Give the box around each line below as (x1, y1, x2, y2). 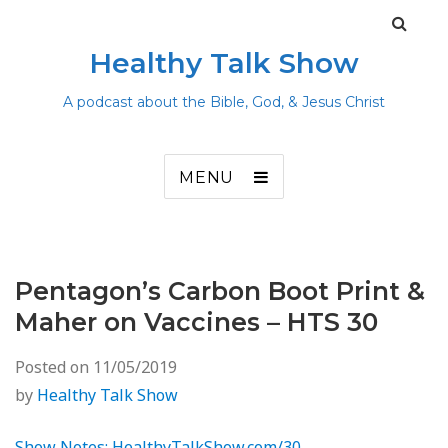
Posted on (15, 356, 93, 378)
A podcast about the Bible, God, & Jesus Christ (63, 93, 385, 111)
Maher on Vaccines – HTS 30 (15, 307, 378, 337)
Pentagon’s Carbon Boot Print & (15, 276, 425, 306)
